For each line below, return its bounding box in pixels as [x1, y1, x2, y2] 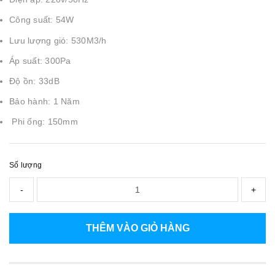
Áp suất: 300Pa [9, 55, 71, 66]
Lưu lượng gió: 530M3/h [9, 35, 107, 45]
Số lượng [9, 160, 42, 169]
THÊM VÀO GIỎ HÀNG [85, 222, 190, 233]
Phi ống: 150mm [9, 117, 78, 127]
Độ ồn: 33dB [9, 76, 60, 86]
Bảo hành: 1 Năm [9, 96, 80, 107]
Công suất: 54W [9, 15, 74, 25]
